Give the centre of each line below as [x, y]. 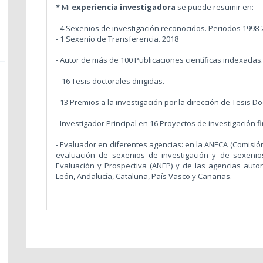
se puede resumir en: [215, 7]
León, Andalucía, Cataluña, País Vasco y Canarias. [144, 176]
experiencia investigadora [124, 7]
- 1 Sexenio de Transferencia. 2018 [117, 38]
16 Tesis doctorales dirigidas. [114, 81]
